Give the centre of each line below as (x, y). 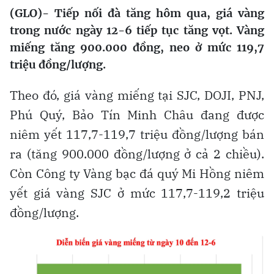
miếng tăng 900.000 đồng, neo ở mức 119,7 (137, 47)
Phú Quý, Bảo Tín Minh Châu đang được (137, 114)
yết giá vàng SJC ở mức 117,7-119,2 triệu (137, 193)
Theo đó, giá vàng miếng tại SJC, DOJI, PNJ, (137, 95)
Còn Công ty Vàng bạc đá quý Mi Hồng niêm (137, 173)
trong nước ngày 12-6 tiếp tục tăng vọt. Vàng (137, 30)
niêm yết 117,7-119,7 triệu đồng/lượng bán (137, 134)
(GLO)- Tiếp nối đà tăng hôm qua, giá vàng (137, 13)
